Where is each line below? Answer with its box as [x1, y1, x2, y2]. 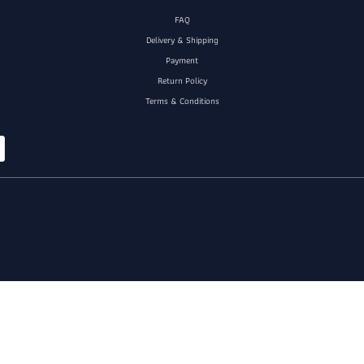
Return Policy [157, 73, 207, 88]
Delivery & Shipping [145, 32, 219, 47]
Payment [166, 53, 198, 67]
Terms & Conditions [145, 93, 219, 108]
